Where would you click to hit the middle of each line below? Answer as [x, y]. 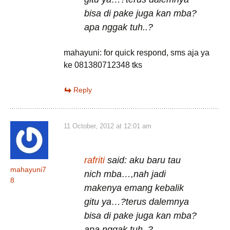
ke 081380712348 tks [103, 65]
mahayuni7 [28, 169]
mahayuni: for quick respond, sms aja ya [137, 53]
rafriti [94, 160]
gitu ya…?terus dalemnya [137, 202]
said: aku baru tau [143, 160]
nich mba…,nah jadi [125, 174]
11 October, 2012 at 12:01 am [108, 126]
